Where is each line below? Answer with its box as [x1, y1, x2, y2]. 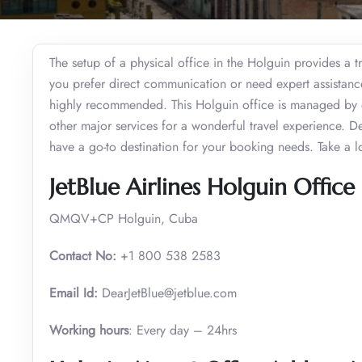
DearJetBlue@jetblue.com [98, 283, 237, 302]
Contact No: [49, 246, 116, 265]
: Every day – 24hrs [128, 320, 237, 339]
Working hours [49, 320, 128, 339]
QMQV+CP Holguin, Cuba [49, 208, 198, 228]
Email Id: [49, 283, 98, 302]
